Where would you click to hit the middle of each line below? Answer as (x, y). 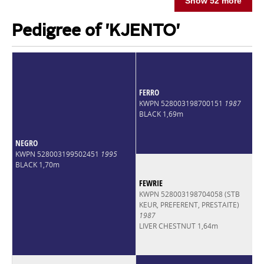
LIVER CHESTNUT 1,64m (178, 226)
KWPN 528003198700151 (181, 103)
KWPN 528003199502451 (58, 154)
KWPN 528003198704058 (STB (189, 194)
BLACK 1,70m (37, 164)
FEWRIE (151, 183)
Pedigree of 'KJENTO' (95, 32)
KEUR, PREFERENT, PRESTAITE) (189, 204)
